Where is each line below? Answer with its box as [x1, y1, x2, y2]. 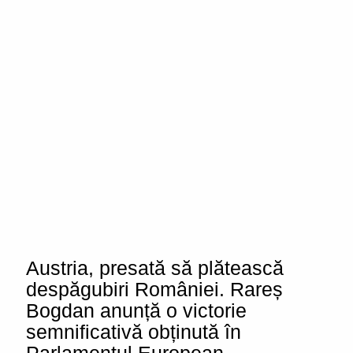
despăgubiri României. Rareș [26, 278, 283, 300]
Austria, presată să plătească [26, 257, 284, 279]
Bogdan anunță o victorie [26, 299, 247, 321]
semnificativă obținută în [26, 321, 241, 343]
